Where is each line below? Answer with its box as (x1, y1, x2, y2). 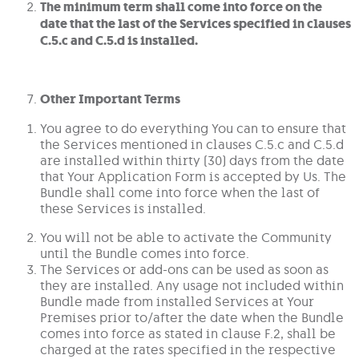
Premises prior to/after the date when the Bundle (40, 309, 344, 326)
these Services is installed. (40, 200, 206, 217)
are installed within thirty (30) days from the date (40, 152, 345, 169)
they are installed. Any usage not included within (40, 277, 344, 294)
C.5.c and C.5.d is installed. (40, 32, 198, 50)
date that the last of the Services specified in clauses (40, 15, 351, 33)
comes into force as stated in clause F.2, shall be (40, 325, 336, 342)
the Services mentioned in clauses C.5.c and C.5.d (40, 136, 344, 153)
